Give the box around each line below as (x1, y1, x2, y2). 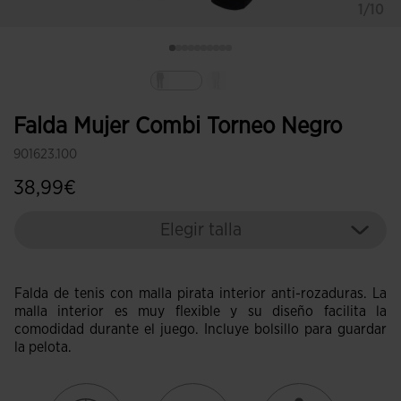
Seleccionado (175, 91, 260, 108)
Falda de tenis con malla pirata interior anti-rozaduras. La (14, 286, 387, 301)
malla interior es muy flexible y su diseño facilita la (14, 304, 387, 319)
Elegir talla (159, 221, 242, 239)
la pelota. (14, 340, 72, 354)
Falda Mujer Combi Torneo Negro (13, 115, 342, 138)
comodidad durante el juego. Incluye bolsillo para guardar (14, 322, 387, 337)
